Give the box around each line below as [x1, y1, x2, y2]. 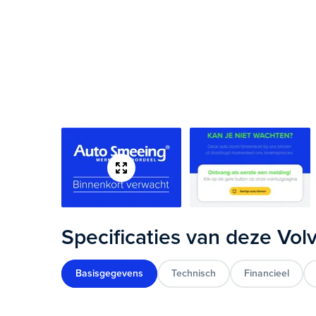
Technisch [171, 267, 217, 279]
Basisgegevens [75, 267, 144, 279]
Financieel [244, 267, 290, 279]
